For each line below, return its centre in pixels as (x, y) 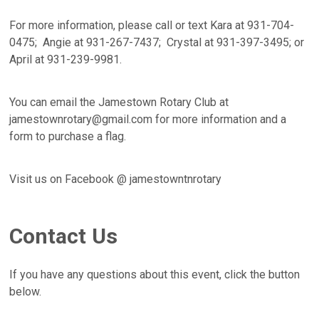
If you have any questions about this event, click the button (155, 275)
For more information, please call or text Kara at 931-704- (152, 26)
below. (26, 292)
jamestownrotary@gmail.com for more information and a (148, 120)
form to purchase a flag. (71, 137)
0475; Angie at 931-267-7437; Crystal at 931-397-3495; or (158, 43)
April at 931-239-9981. (69, 60)
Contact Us (64, 236)
